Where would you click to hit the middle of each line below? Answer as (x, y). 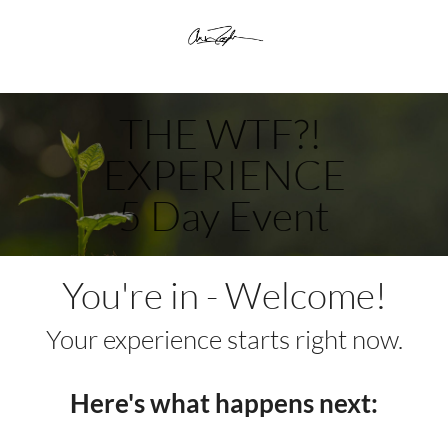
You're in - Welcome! (224, 295)
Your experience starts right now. (224, 339)
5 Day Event (224, 215)
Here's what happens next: (224, 403)
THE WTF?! (220, 133)
